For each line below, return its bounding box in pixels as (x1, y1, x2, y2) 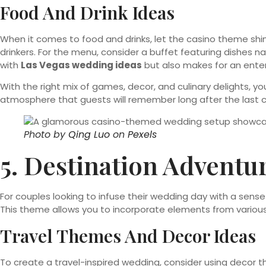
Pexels (128, 128, 157, 142)
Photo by (24, 128, 68, 142)
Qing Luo (68, 128, 110, 142)
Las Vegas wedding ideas (21, 59, 142, 72)
